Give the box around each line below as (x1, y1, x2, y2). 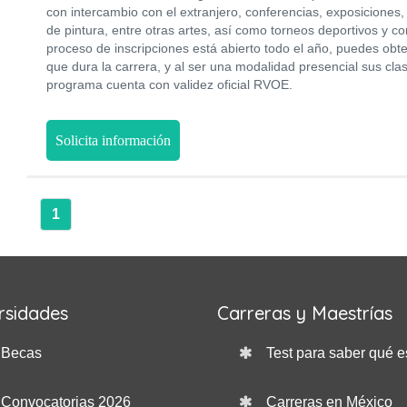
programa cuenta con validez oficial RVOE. (46, 77, 293, 92)
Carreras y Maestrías (217, 302, 392, 324)
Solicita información (55, 133, 171, 148)
